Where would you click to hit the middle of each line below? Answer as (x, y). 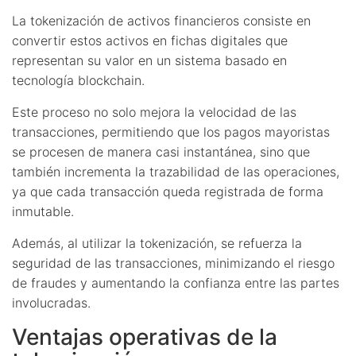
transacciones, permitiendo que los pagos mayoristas (171, 132)
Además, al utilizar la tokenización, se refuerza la (157, 243)
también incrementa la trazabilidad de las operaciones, (176, 171)
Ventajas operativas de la (145, 337)
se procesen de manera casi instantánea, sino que (161, 151)
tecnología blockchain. (78, 80)
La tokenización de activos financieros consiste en (161, 20)
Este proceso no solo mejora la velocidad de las (154, 112)
